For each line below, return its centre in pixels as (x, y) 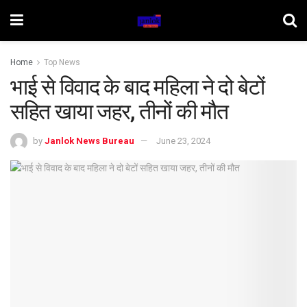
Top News (62, 62)
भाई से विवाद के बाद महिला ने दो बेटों (137, 87)
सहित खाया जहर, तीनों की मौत (119, 112)
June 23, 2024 (183, 140)
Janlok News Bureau (89, 140)
